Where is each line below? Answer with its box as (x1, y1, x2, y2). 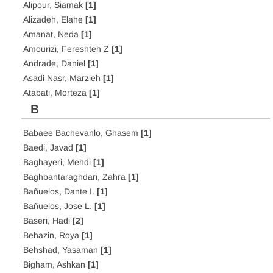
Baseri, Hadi (23, 216, 73, 225)
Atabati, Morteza (23, 88, 89, 97)
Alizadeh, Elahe (23, 15, 85, 24)
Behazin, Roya (23, 230, 82, 240)
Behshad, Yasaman (23, 245, 101, 255)
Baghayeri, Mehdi (23, 157, 93, 167)
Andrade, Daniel (23, 58, 88, 68)
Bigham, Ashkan (23, 260, 88, 269)
